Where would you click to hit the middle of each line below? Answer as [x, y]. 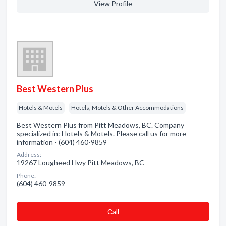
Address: [29, 155]
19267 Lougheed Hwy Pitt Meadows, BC [80, 163]
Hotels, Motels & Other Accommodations [127, 108]
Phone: [26, 175]
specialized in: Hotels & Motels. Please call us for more [101, 133]
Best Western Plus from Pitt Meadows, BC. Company [100, 125]
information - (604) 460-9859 [62, 142]
